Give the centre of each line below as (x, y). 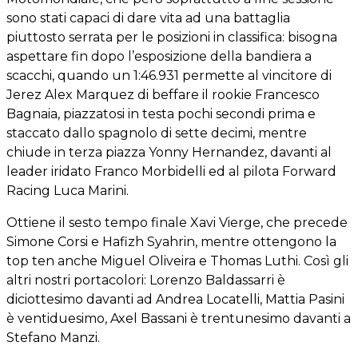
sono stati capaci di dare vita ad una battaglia (148, 18)
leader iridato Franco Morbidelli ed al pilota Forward (171, 171)
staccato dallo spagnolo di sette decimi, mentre (157, 133)
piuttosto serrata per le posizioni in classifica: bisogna (172, 37)
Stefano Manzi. (53, 337)
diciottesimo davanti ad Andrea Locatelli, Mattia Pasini (175, 299)
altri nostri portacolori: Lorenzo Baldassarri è (146, 280)
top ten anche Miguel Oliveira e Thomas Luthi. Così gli (177, 261)
